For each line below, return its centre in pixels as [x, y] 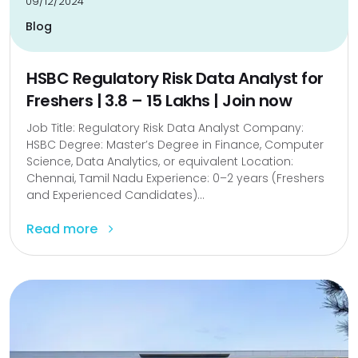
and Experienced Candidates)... [115, 195]
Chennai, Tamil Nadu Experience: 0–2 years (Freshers [175, 178]
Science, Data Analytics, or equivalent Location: [160, 161]
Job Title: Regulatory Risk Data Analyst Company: [165, 128]
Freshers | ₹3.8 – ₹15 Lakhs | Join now [159, 101]
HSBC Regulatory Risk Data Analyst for [175, 78]
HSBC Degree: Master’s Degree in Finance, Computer [175, 145]
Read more [64, 229]
